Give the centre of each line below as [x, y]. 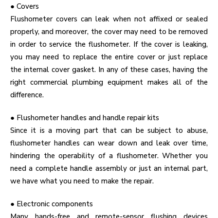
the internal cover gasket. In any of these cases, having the [109, 70]
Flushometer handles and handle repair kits [88, 118]
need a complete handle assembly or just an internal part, [109, 169]
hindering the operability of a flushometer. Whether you [109, 156]
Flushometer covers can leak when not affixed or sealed [109, 19]
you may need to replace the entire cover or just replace [109, 57]
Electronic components [55, 204]
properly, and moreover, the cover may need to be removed [109, 32]
